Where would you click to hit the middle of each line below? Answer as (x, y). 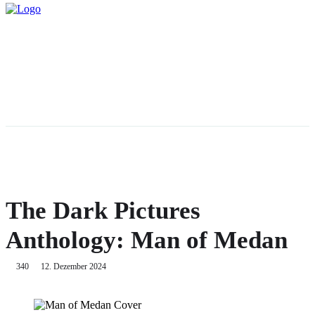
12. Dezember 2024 (73, 266)
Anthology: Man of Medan (147, 240)
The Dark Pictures (103, 211)
